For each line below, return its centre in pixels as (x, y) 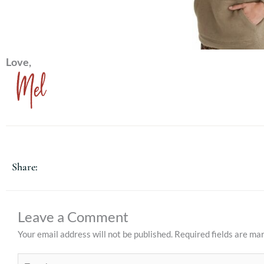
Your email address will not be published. (95, 234)
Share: (25, 167)
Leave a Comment (73, 216)
